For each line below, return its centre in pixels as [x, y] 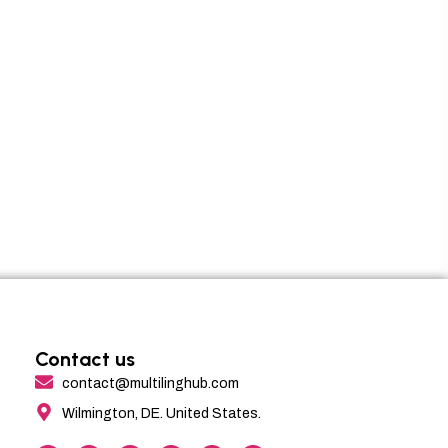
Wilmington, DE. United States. [162, 414]
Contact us [84, 359]
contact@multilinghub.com [151, 384]
